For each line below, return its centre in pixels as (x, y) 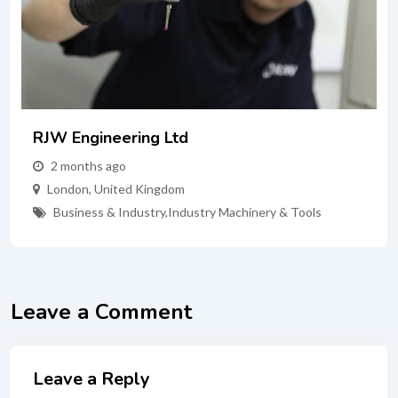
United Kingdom (139, 189)
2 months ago (88, 166)
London (68, 189)
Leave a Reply (92, 379)
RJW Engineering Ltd (111, 138)
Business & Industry (109, 212)
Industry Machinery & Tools (245, 212)
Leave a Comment (101, 312)
